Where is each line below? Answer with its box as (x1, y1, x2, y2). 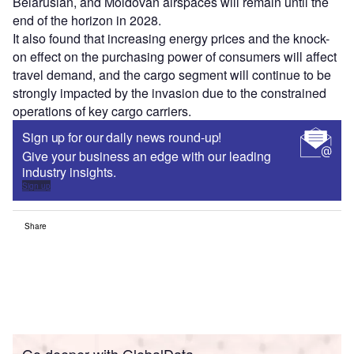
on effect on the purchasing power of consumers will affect (13, 47, 337, 66)
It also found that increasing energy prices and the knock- (13, 29, 330, 48)
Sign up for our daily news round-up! (22, 128, 222, 147)
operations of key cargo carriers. (13, 102, 191, 121)
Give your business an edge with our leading (22, 147, 271, 166)
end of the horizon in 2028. (13, 11, 161, 30)
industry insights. (22, 163, 116, 182)
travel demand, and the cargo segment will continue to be (13, 66, 331, 85)
